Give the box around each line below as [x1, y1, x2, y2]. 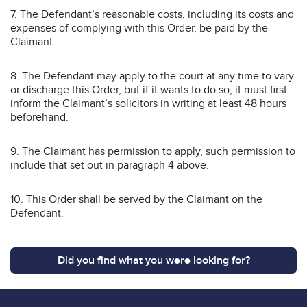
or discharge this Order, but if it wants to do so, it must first [10, 82, 287, 97]
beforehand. [10, 110, 69, 124]
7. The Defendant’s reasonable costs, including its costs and [10, 7, 294, 21]
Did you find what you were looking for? [57, 253, 250, 267]
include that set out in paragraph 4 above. [10, 158, 209, 172]
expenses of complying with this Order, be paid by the [10, 21, 268, 35]
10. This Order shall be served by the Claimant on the [10, 192, 262, 206]
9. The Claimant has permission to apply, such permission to [10, 144, 295, 158]
